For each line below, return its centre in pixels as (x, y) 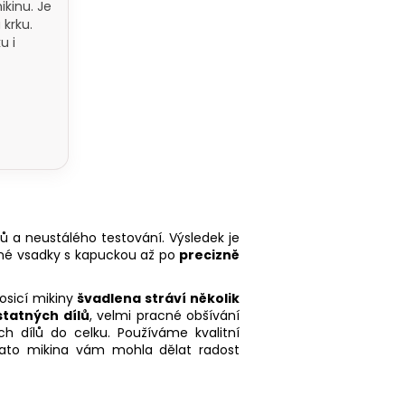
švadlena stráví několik (159, 298)
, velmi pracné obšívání (165, 315)
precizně (210, 254)
